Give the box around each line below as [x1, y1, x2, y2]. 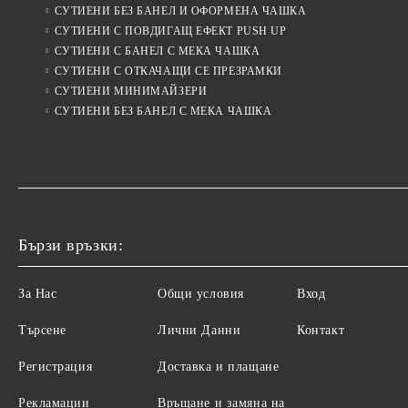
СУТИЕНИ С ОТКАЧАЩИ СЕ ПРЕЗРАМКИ [54, 65, 282, 78]
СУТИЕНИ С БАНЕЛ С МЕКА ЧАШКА [54, 45, 260, 58]
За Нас [18, 287, 57, 301]
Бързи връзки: [18, 236, 124, 255]
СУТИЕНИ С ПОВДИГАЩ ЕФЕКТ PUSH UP [54, 25, 287, 38]
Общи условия [158, 287, 244, 301]
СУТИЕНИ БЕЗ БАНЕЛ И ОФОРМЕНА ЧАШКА [54, 5, 307, 18]
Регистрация [18, 360, 93, 374]
